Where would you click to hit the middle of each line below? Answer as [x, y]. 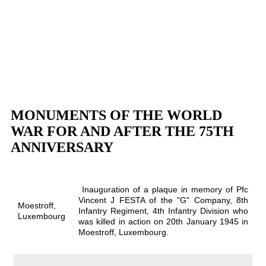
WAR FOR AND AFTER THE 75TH [122, 131]
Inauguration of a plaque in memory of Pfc [165, 189]
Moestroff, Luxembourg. [123, 232]
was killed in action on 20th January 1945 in [163, 221]
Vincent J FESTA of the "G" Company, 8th [163, 200]
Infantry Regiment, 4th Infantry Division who [163, 211]
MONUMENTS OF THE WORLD [116, 115]
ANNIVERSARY [62, 147]
